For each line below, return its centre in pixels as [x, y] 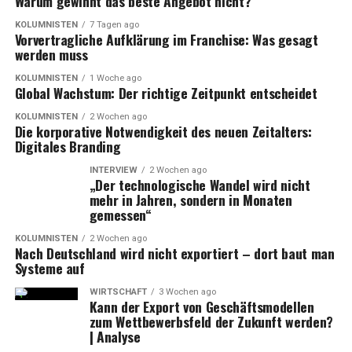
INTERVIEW [113, 170]
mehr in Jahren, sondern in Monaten [191, 200]
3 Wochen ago [187, 292]
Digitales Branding [68, 147]
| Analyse [115, 337]
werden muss [51, 55]
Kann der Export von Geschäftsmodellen [202, 307]
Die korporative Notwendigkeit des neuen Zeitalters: [163, 132]
